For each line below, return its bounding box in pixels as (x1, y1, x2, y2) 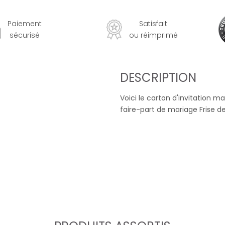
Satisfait (139, 18, 168, 29)
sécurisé (10, 30, 40, 40)
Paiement (8, 18, 42, 29)
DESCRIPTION (120, 69, 196, 86)
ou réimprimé (129, 30, 178, 40)
